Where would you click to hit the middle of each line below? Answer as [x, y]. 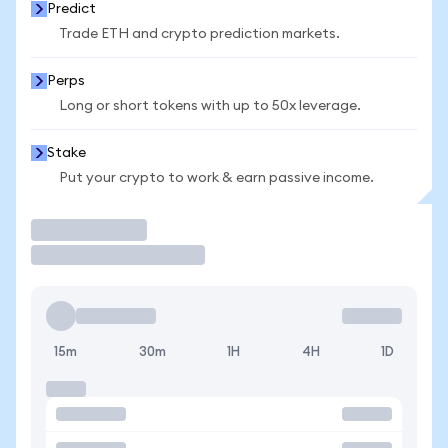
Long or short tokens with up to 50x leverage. [210, 106]
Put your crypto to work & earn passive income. [216, 178]
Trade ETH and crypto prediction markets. [199, 34]
